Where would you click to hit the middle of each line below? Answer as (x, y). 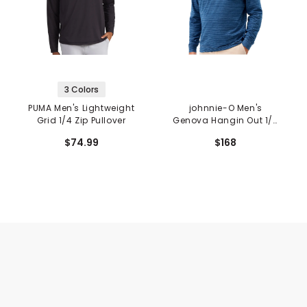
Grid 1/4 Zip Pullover (81, 121)
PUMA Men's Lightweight (82, 108)
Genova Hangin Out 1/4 (226, 121)
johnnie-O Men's (225, 108)
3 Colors (81, 90)
